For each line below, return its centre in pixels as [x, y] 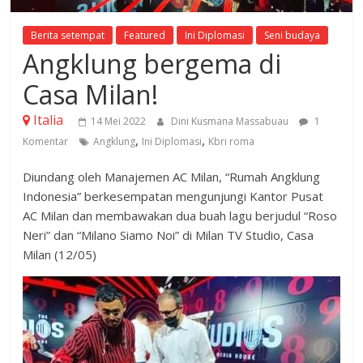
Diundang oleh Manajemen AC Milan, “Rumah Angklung [172, 177]
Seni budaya [293, 36]
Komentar [46, 142]
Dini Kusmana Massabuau [231, 122]
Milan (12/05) [60, 255]
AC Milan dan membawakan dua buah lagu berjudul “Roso [180, 216]
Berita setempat [68, 36]
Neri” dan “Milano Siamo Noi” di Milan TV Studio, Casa [169, 235]
